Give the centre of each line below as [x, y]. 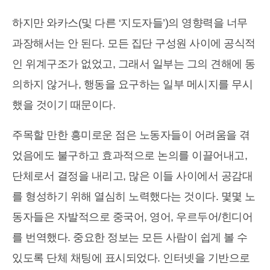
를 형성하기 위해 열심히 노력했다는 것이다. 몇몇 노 [134, 197]
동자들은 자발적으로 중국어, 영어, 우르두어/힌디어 [132, 217]
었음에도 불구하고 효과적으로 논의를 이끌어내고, [130, 156]
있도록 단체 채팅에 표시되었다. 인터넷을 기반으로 [131, 258]
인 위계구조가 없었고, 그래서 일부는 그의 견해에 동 [134, 64]
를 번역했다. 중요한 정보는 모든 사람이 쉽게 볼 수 [130, 238]
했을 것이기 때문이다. [64, 105]
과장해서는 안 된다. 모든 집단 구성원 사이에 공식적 [134, 44]
